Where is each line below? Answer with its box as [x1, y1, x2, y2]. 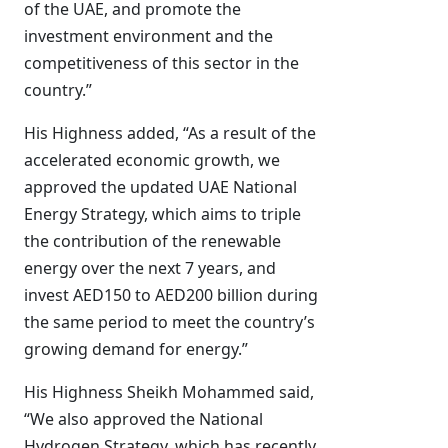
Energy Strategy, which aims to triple [24, 203, 301, 225]
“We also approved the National [24, 408, 263, 430]
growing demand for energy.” [24, 338, 248, 360]
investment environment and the [24, 25, 273, 47]
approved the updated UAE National [24, 176, 297, 198]
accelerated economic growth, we [24, 149, 280, 171]
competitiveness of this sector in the [24, 52, 299, 74]
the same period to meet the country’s [24, 311, 315, 333]
